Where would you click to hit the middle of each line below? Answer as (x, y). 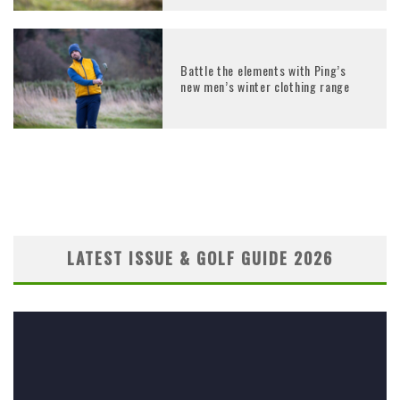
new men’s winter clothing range (265, 87)
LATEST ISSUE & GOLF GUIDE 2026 (200, 258)
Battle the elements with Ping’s (263, 71)
